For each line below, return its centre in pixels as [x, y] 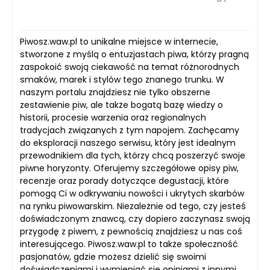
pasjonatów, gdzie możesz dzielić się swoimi [113, 256]
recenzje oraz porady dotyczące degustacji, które [124, 181]
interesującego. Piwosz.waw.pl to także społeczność [129, 244]
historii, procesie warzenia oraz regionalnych [113, 117]
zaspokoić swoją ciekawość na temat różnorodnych [130, 67]
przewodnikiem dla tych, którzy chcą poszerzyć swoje [133, 155]
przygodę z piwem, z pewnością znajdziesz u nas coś [131, 231]
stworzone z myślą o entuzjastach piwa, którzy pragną [134, 54]
